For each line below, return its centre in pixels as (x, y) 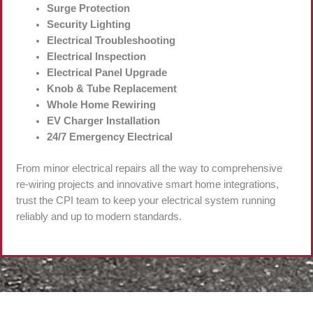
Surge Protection (88, 8)
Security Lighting (88, 24)
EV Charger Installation (103, 121)
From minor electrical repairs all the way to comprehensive (149, 168)
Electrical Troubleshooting (111, 40)
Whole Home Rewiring (101, 104)
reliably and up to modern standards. (99, 216)
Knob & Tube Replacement (111, 88)
